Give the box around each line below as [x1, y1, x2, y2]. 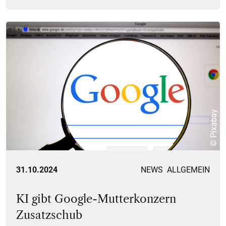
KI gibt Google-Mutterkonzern [16, 192, 176, 206]
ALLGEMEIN [167, 165, 210, 175]
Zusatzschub [16, 208, 82, 222]
